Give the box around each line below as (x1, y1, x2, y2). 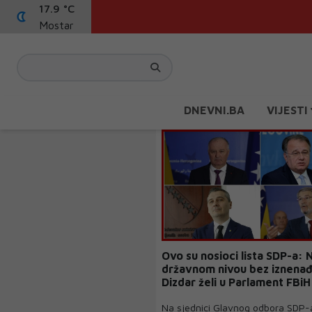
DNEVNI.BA (184, 104, 244, 116)
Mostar (39, 19, 74, 31)
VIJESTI (267, 104, 311, 116)
